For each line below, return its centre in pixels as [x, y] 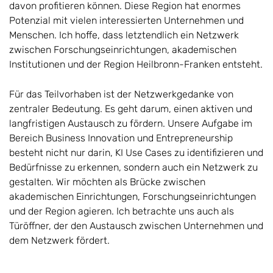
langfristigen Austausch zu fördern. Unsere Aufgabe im [131, 123]
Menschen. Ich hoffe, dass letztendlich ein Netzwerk [124, 35]
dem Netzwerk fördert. [59, 240]
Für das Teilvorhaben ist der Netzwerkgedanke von [121, 94]
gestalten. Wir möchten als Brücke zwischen [107, 182]
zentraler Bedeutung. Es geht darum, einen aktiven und [131, 108]
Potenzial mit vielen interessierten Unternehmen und [126, 20]
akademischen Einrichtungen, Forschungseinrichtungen [133, 196]
